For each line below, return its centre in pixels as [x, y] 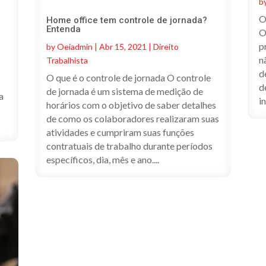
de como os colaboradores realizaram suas [132, 119]
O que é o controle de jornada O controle [128, 78]
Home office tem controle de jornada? [126, 20]
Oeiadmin [75, 47]
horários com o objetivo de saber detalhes [131, 105]
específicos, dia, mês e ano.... [102, 160]
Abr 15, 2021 [123, 47]
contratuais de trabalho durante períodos [129, 146]
